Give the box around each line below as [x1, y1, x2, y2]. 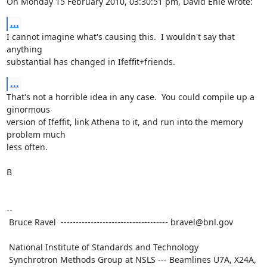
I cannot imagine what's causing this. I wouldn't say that [6, 30, 235, 42]
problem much [6, 128, 66, 140]
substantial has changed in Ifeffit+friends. [6, 55, 175, 67]
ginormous [6, 103, 50, 115]
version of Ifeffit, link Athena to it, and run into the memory [6, 116, 243, 128]
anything [6, 43, 42, 55]
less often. [6, 141, 48, 153]
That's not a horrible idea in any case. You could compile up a [6, 91, 254, 103]
